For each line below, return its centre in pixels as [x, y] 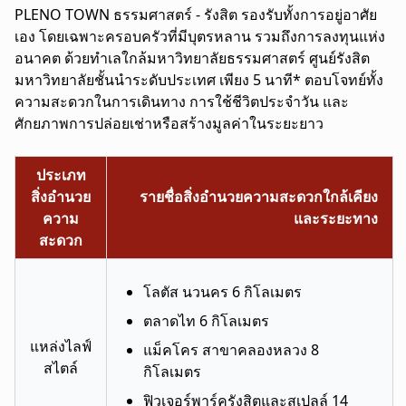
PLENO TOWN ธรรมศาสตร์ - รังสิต [128, 14]
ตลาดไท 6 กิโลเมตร [206, 320]
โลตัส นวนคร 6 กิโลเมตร [222, 291]
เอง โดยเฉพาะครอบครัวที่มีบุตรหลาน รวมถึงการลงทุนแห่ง [200, 36]
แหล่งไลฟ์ [61, 346]
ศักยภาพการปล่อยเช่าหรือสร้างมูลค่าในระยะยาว [169, 123]
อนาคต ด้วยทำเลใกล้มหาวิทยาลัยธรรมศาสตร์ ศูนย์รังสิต [192, 58]
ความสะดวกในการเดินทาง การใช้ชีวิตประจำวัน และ [182, 101]
